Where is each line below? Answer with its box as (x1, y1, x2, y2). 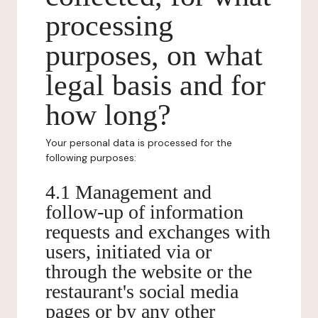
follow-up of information (45, 201, 243, 223)
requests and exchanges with (45, 221, 270, 243)
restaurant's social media (45, 280, 238, 302)
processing (45, 9, 173, 42)
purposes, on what (45, 39, 263, 72)
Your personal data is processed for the (45, 136, 232, 149)
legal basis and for (45, 69, 265, 102)
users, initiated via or (45, 241, 212, 263)
